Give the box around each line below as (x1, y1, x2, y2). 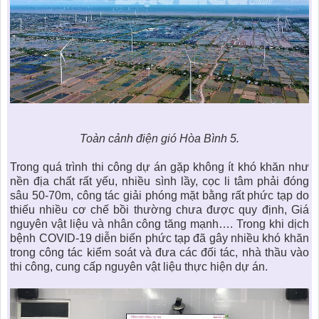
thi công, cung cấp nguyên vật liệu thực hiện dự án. (10, 260, 268, 273)
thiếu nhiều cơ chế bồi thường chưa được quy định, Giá (10, 203, 309, 216)
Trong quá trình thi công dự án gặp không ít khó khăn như (10, 160, 309, 173)
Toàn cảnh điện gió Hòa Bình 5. (80, 132, 239, 145)
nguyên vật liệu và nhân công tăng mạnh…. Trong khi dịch (10, 217, 309, 230)
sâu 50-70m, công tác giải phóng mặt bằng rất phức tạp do (10, 189, 309, 202)
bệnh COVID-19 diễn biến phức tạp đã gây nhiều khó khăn (10, 231, 309, 244)
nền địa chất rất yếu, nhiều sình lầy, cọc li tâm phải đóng (10, 174, 309, 187)
